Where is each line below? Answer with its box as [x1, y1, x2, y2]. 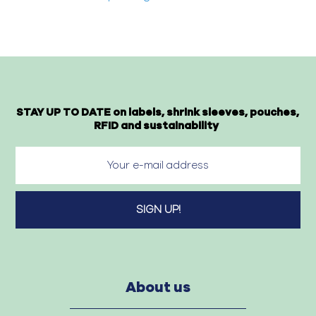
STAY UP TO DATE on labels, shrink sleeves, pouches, [16, 107, 299, 119]
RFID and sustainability [94, 121, 221, 132]
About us [126, 281, 190, 296]
